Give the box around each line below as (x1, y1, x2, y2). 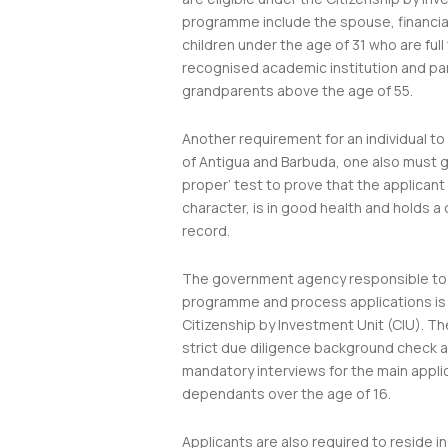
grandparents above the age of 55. (182, 81, 413, 100)
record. (182, 221, 236, 240)
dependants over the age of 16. (182, 384, 391, 403)
